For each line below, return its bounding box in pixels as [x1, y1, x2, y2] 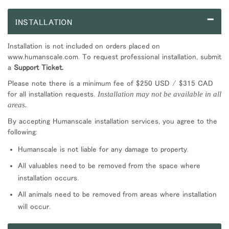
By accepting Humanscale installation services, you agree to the [8, 117, 217, 125]
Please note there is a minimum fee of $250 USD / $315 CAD [8, 79, 213, 87]
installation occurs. [18, 173, 79, 181]
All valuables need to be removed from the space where [18, 161, 200, 169]
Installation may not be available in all [98, 90, 221, 98]
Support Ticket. [14, 63, 63, 71]
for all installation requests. [8, 90, 98, 98]
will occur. [18, 202, 51, 210]
